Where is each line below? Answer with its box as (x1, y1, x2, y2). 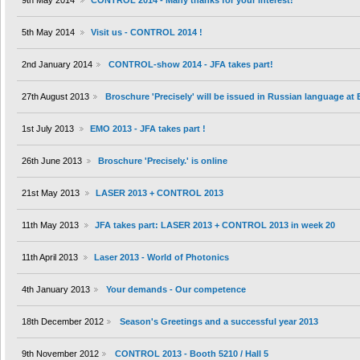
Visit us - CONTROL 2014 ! (90, 27, 202, 38)
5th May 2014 (22, 27, 75, 38)
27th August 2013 (22, 92, 89, 102)
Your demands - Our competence (105, 284, 246, 295)
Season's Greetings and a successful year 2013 (119, 317, 318, 327)
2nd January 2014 (22, 59, 92, 70)
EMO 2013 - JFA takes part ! (89, 124, 206, 134)
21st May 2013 (22, 188, 80, 198)
